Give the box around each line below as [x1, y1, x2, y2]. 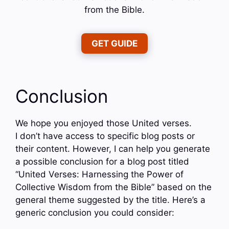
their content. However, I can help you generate [15, 144, 210, 154]
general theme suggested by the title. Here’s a [15, 195, 205, 205]
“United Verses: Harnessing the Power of [15, 169, 184, 180]
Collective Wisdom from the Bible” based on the [15, 182, 212, 193]
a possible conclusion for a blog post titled [15, 156, 189, 167]
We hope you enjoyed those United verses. [15, 118, 192, 129]
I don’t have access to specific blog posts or [15, 131, 195, 142]
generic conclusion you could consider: [15, 208, 174, 218]
